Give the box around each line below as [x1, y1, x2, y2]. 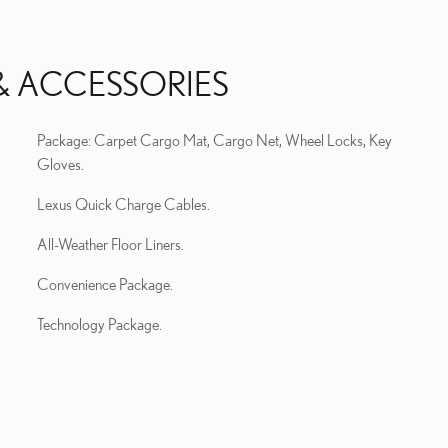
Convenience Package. [37, 274, 173, 293]
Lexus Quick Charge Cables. [37, 194, 210, 213]
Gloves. [37, 154, 84, 173]
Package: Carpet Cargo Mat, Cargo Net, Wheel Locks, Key [37, 130, 392, 149]
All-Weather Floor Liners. [37, 234, 185, 253]
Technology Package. [37, 314, 162, 333]
